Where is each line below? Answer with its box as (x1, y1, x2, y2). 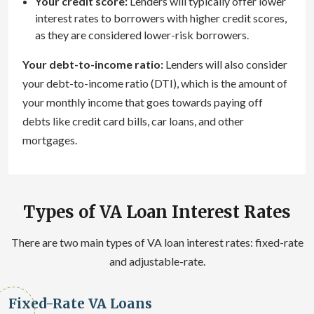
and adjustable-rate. (109, 254, 205, 268)
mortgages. (22, 132, 77, 146)
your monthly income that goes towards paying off (22, 95, 263, 109)
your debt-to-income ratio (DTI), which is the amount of (22, 76, 287, 90)
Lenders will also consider (163, 57, 287, 71)
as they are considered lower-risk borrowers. (35, 27, 249, 41)
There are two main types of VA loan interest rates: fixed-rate (11, 235, 303, 249)
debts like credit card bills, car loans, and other (22, 114, 244, 128)
